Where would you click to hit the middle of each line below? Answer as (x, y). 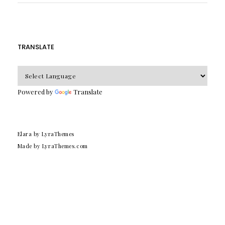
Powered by (36, 91)
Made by (30, 146)
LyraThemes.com (65, 146)
